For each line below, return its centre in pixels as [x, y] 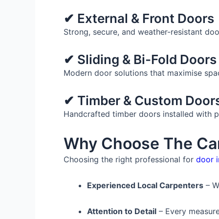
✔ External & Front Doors [139, 18]
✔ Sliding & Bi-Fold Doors [140, 59]
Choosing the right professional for [130, 159]
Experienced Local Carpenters [145, 185]
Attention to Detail [122, 211]
